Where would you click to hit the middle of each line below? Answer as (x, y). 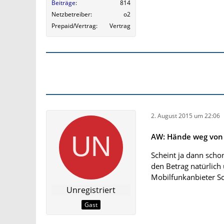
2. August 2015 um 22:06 (185, 115)
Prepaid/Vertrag (74, 26)
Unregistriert (91, 190)
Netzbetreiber (71, 14)
